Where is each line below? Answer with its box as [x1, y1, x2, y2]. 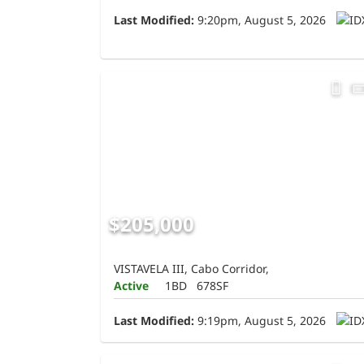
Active [114, 277, 149, 293]
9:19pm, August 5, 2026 [194, 312, 326, 328]
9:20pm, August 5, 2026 [194, 12, 326, 28]
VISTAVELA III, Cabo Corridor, [114, 260, 269, 276]
